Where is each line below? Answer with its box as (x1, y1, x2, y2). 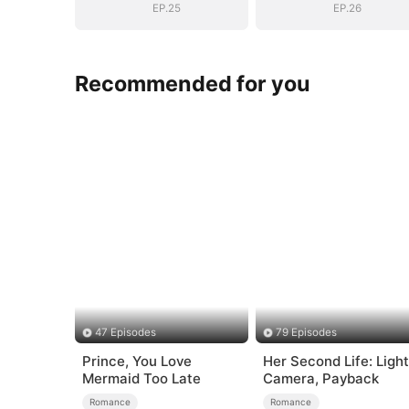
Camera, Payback (262, 370, 379, 388)
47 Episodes (94, 326, 156, 340)
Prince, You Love (81, 352, 192, 371)
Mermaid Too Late (81, 370, 201, 388)
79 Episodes (276, 326, 338, 340)
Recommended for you (75, 69, 311, 97)
